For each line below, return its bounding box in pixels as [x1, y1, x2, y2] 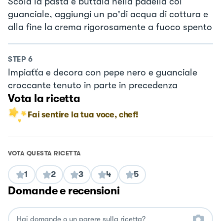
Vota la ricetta [8, 92, 80, 105]
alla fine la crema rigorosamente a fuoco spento [8, 21, 212, 33]
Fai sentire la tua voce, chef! [28, 110, 138, 120]
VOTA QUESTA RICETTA [8, 149, 81, 157]
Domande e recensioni [8, 184, 120, 197]
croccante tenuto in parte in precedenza [8, 80, 178, 91]
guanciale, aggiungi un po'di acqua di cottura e [8, 8, 208, 20]
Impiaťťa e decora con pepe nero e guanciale [8, 67, 197, 78]
